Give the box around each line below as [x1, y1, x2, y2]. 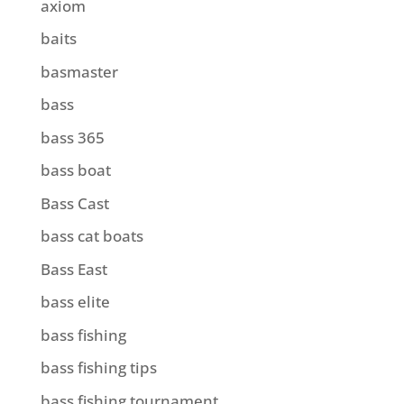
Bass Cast [40, 192, 109, 214]
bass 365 [40, 126, 105, 148]
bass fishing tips [40, 357, 157, 378]
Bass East [40, 258, 107, 280]
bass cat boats [40, 225, 143, 246]
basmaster [40, 60, 118, 82]
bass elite [40, 291, 110, 312]
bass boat [40, 160, 111, 180]
